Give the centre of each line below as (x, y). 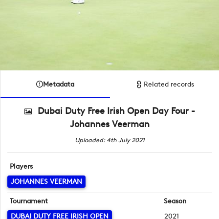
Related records (169, 85)
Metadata (59, 84)
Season (175, 201)
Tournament (29, 201)
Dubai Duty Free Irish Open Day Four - (117, 111)
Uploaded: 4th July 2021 (110, 140)
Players (22, 166)
